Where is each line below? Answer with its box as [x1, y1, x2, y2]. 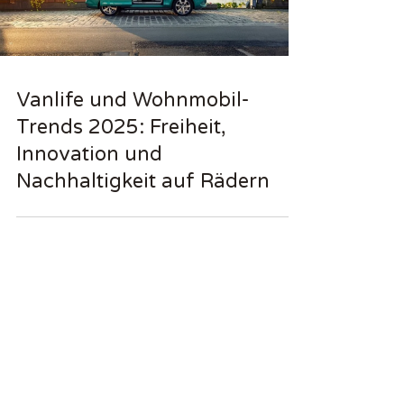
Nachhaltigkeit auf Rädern [16, 169, 270, 193]
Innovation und [16, 142, 162, 166]
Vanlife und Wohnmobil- [16, 87, 250, 112]
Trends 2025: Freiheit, [16, 115, 226, 139]
